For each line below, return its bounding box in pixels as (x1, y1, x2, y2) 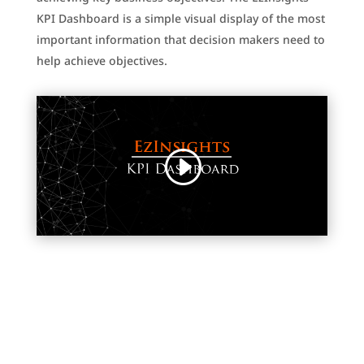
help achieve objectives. (36, 53, 167, 69)
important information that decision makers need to (36, 32, 325, 48)
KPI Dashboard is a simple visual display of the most (36, 11, 325, 27)
